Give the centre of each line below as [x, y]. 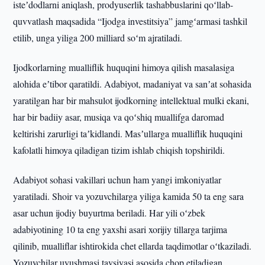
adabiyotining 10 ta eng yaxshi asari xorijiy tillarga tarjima [120, 229]
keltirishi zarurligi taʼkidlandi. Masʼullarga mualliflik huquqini [128, 133]
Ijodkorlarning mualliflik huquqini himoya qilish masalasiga [124, 67]
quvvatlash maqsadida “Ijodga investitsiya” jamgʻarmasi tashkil [130, 21]
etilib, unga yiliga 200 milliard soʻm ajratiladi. [98, 38]
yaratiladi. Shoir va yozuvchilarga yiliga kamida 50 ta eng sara [129, 196]
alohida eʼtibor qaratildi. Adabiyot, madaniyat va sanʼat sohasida [132, 84]
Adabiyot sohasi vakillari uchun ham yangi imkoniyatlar [117, 180]
